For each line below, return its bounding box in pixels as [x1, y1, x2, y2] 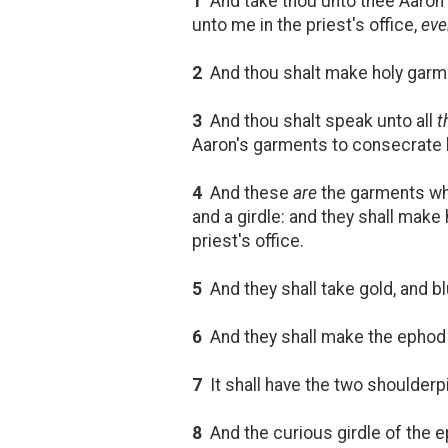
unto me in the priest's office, [192, 14, 421, 35]
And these [202, 182, 293, 203]
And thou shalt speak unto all [202, 110, 437, 131]
